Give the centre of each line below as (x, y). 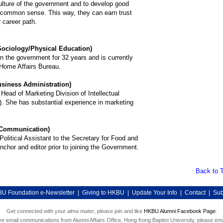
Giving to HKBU (103, 193)
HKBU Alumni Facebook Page (179, 211)
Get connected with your (37, 211)
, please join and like (119, 211)
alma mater (80, 211)
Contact (195, 193)
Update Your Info (154, 193)
